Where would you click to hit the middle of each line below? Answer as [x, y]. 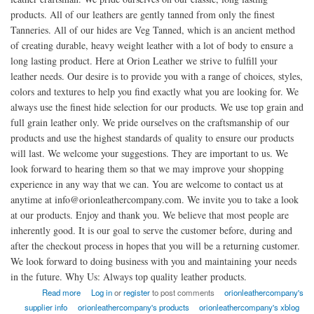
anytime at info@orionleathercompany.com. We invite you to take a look [155, 199]
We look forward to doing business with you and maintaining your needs [153, 261]
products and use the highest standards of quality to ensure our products [152, 137]
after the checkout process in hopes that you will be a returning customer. [155, 245]
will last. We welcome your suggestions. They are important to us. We [149, 153]
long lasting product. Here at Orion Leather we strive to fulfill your [144, 60]
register [136, 292]
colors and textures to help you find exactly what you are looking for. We [155, 91]
